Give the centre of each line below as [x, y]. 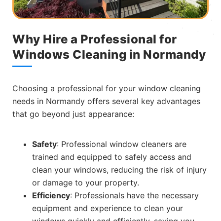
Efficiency [51, 195]
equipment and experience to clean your [108, 208]
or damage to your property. [86, 182]
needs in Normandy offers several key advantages [106, 101]
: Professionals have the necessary [134, 195]
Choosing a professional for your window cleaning [107, 89]
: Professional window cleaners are [122, 144]
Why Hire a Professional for [95, 39]
